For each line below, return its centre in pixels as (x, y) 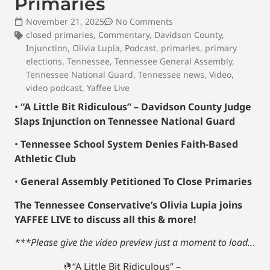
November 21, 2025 (65, 21)
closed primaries (60, 34)
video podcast (54, 87)
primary (221, 48)
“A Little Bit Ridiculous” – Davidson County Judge (136, 106)
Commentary (124, 34)
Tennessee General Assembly (173, 61)
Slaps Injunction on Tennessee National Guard (125, 121)
